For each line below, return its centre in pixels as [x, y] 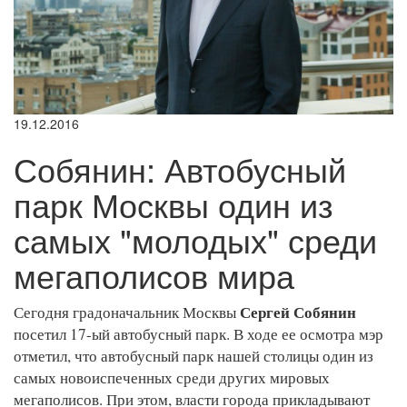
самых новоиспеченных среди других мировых [172, 377]
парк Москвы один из [174, 203]
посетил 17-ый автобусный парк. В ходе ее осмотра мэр [199, 333]
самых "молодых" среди [195, 239]
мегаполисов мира [154, 274]
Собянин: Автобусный [180, 168]
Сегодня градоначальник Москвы [127, 312]
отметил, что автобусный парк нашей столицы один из [194, 355]
